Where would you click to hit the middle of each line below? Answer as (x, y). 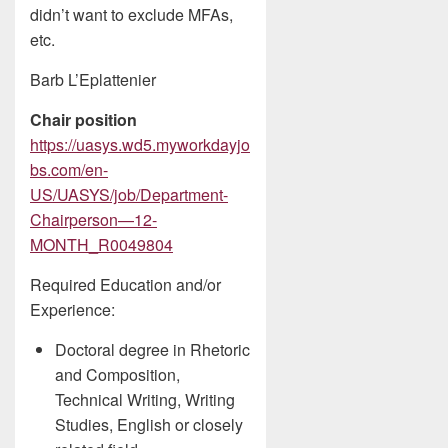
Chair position (83, 119)
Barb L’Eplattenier (93, 79)
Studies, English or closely (149, 424)
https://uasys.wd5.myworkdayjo (140, 144)
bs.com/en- (69, 169)
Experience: (72, 309)
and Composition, (117, 374)
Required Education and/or (125, 284)
